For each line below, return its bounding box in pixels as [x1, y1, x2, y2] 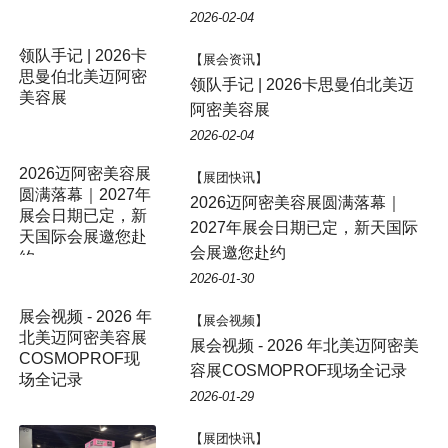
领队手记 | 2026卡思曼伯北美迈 [189, 75, 414, 93]
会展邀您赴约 [189, 243, 286, 261]
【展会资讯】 [189, 51, 268, 67]
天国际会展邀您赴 [18, 227, 147, 245]
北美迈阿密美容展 [18, 328, 147, 346]
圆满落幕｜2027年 [18, 185, 151, 203]
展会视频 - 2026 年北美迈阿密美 [189, 336, 419, 354]
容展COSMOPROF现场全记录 [189, 361, 407, 379]
